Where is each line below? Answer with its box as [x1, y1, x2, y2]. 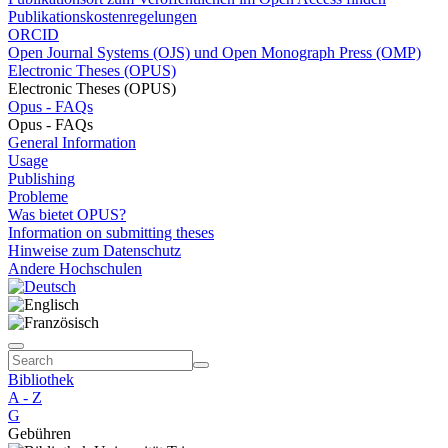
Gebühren [8, 425, 71, 442]
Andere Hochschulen [8, 260, 142, 277]
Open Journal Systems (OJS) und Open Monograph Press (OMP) [8, 44, 421, 61]
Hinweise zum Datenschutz [8, 242, 181, 259]
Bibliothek [8, 371, 74, 388]
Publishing [8, 170, 75, 187]
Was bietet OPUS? [8, 206, 126, 223]
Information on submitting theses [8, 224, 214, 241]
